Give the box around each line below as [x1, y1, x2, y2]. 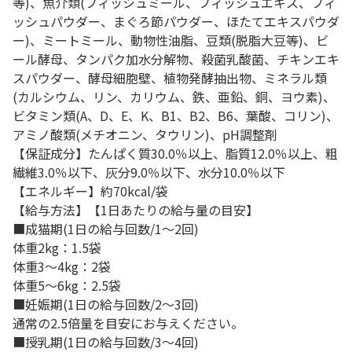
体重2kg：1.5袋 [13, 238, 101, 257]
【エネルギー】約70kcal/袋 [13, 181, 168, 200]
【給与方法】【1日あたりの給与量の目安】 [13, 200, 258, 219]
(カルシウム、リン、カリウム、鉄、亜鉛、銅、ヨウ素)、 [13, 87, 335, 106]
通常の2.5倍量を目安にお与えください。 [13, 313, 244, 332]
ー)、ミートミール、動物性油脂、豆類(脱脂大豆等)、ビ [13, 31, 328, 49]
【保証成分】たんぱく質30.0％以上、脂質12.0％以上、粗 [13, 144, 338, 163]
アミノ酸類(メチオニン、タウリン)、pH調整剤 [13, 125, 277, 144]
